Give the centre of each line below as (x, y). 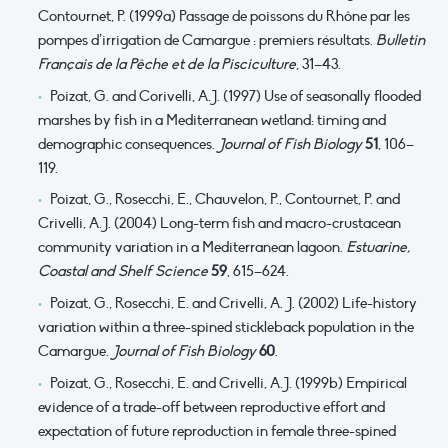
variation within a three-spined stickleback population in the (226, 326)
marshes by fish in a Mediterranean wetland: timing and (212, 119)
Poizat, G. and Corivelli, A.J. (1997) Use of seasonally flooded (235, 95)
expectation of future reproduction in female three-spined (217, 430)
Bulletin (400, 40)
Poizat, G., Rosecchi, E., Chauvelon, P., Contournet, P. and (224, 199)
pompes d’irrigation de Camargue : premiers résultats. (207, 40)
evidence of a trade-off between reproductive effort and (211, 406)
